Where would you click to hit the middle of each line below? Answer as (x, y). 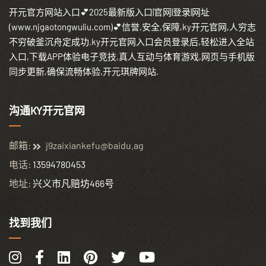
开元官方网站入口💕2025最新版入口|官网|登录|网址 (109, 12)
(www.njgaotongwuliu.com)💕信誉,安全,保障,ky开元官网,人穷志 (132, 27)
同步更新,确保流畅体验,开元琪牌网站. (84, 72)
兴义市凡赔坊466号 (72, 183)
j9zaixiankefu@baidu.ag (95, 145)
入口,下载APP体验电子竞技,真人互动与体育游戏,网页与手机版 (132, 57)
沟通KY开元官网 (47, 111)
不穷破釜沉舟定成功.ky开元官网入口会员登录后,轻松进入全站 (132, 42)
